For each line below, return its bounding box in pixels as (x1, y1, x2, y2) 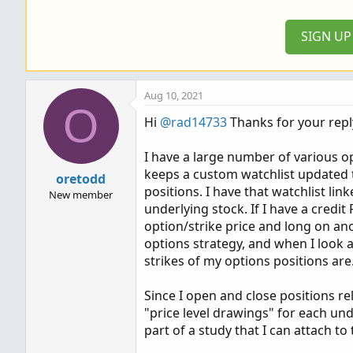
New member (49, 188, 113, 202)
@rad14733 (160, 113, 227, 131)
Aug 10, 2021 (144, 88, 203, 102)
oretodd (56, 170, 106, 188)
